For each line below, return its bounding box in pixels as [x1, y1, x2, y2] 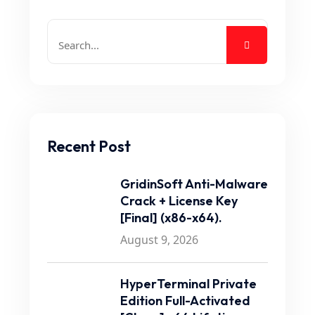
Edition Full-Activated [120, 292, 250, 309]
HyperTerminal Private [120, 276, 257, 292]
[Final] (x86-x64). [120, 210, 222, 226]
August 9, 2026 [120, 232, 198, 247]
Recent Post [47, 136, 131, 156]
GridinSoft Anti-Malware [120, 176, 268, 192]
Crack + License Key [120, 193, 238, 209]
